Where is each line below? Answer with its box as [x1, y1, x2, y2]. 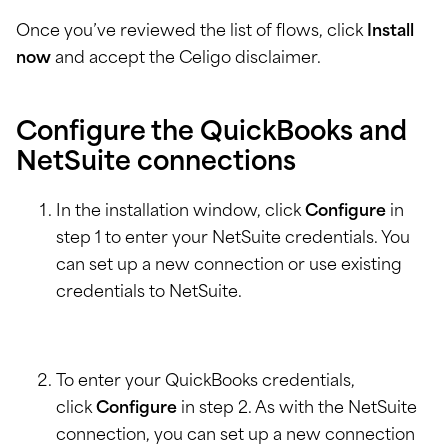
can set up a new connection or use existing [56, 258, 402, 275]
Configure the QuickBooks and [16, 121, 407, 147]
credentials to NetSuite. [56, 285, 242, 302]
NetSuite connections [16, 151, 296, 177]
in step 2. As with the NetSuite [177, 401, 417, 418]
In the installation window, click [56, 204, 305, 221]
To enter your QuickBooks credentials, [56, 374, 355, 391]
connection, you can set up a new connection [56, 428, 415, 445]
